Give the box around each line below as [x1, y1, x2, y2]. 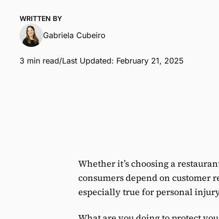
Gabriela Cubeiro [43, 30, 106, 40]
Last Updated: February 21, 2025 [62, 55, 184, 66]
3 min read [20, 55, 59, 66]
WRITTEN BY [20, 14, 62, 22]
